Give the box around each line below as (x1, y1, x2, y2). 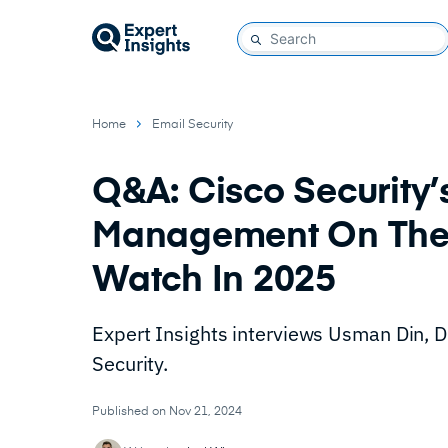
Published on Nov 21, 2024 (92, 406, 242, 418)
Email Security (152, 119, 233, 131)
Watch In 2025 (92, 263, 336, 299)
